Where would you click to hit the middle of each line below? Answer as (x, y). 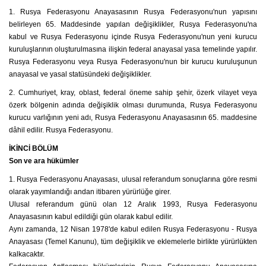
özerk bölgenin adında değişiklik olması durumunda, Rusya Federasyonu (133, 105)
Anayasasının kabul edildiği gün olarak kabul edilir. (91, 217)
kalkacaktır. (27, 254)
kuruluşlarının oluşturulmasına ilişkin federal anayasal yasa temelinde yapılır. (133, 49)
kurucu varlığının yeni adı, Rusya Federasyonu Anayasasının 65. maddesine (133, 118)
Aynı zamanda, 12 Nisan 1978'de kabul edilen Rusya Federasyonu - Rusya (133, 229)
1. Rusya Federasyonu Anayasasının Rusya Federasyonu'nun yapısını (133, 12)
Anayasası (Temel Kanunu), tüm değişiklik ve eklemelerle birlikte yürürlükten (133, 242)
